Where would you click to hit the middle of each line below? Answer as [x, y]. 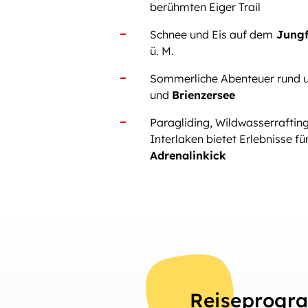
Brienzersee [203, 95]
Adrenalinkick [188, 155]
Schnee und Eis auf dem [211, 34]
